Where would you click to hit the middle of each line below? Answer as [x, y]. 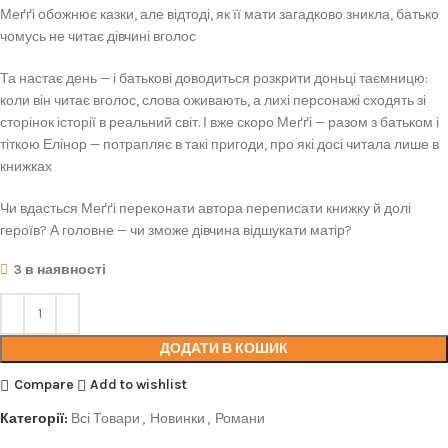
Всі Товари [105, 418]
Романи [240, 418]
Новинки [177, 418]
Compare [43, 385]
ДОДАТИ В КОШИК [224, 348]
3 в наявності [59, 269]
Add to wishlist [139, 385]
